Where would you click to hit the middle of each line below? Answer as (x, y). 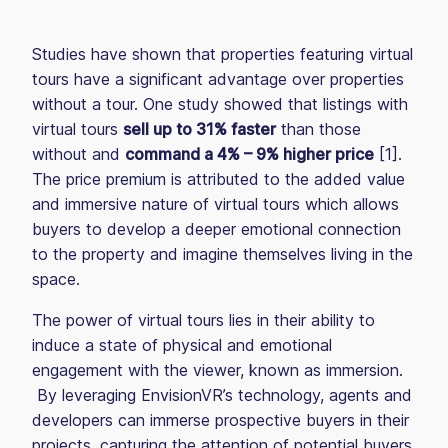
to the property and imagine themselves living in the (222, 254)
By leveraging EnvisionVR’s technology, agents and (222, 395)
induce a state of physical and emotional (182, 345)
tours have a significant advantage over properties (218, 79)
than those (318, 129)
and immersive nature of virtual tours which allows (215, 204)
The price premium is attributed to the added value (218, 179)
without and (78, 154)
